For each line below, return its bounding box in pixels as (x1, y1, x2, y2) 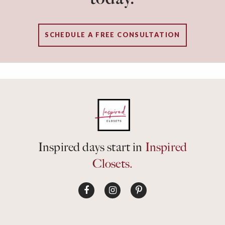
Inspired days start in (38, 140, 145, 155)
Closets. (92, 157, 133, 171)
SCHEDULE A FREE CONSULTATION (45, 31, 180, 39)
